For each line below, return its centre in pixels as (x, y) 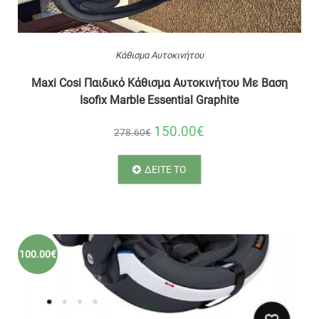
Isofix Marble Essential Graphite (159, 100)
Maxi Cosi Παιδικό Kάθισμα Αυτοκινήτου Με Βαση (159, 83)
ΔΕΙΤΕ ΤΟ (165, 170)
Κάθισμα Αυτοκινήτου (159, 55)
